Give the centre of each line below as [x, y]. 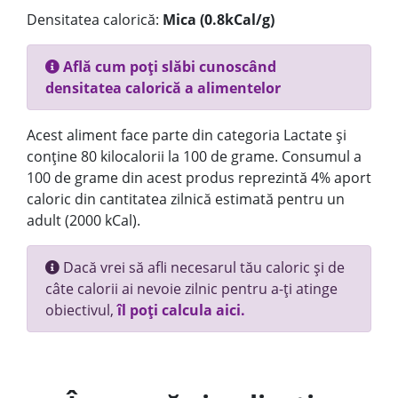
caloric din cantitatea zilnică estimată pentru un [186, 199]
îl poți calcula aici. [181, 310]
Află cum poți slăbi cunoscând [168, 67]
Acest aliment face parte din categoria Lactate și [187, 135]
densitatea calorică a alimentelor [163, 88]
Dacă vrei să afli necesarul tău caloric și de [202, 267]
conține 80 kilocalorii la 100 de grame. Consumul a [194, 156]
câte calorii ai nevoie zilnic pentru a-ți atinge [191, 289]
